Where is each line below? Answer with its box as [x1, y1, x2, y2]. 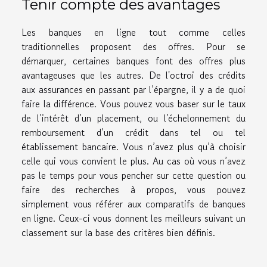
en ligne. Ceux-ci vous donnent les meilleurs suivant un [21, 210, 246, 225]
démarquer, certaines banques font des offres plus [21, 53, 246, 68]
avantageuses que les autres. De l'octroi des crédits [21, 67, 246, 82]
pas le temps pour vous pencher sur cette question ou [21, 167, 246, 182]
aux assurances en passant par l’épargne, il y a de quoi [21, 82, 246, 97]
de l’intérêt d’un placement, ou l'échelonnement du [21, 110, 246, 125]
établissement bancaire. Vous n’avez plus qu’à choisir [21, 139, 246, 154]
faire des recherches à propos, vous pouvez [21, 182, 246, 197]
